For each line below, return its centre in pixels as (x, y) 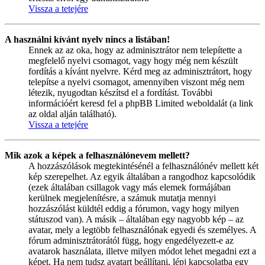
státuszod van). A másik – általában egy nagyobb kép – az (136, 219)
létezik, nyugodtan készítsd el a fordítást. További (120, 92)
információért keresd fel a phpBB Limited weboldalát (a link (141, 103)
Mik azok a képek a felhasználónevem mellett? (97, 155)
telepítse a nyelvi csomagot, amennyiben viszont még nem (136, 82)
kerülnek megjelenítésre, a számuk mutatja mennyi (122, 198)
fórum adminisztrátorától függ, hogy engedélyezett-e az (131, 240)
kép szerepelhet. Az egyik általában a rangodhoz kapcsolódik (142, 176)
